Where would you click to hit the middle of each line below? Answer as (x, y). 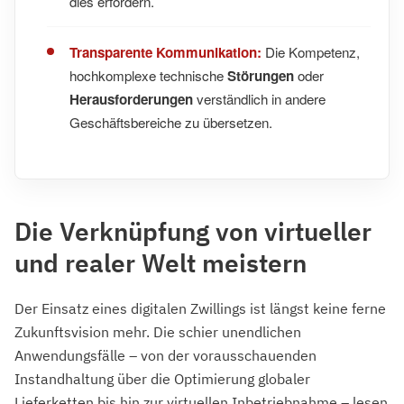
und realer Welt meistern (161, 262)
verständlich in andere (259, 98)
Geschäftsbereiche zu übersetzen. (171, 122)
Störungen (261, 75)
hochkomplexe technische (148, 75)
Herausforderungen (131, 99)
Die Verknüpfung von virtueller (193, 231)
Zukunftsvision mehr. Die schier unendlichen (158, 331)
